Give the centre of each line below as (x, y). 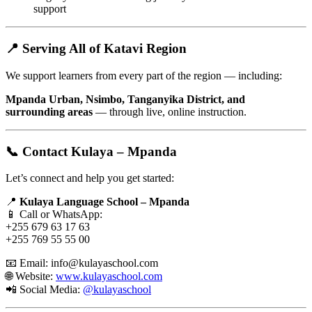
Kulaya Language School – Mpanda (104, 202)
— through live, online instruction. (170, 111)
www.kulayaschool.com (109, 276)
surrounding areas (49, 111)
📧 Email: (28, 263)
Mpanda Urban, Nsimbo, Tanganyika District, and (125, 99)
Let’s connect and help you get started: (90, 178)
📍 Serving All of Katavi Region (96, 49)
